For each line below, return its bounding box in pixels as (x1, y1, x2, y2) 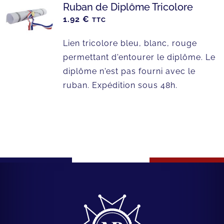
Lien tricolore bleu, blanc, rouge (62, 38, 197, 48)
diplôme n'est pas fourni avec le (62, 66, 195, 76)
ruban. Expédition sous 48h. (62, 80, 177, 90)
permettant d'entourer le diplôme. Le (62, 52, 215, 62)
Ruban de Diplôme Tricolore (62, 1, 193, 13)
